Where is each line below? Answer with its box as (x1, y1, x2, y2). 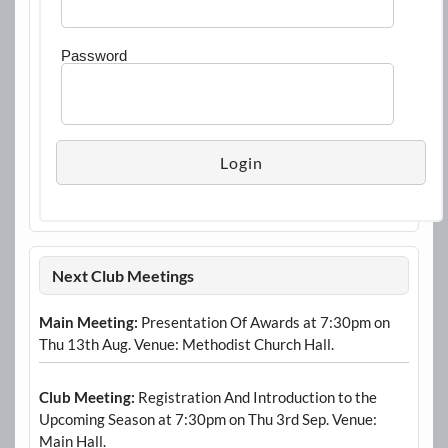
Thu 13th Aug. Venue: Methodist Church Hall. (38, 334, 334, 353)
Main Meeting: (38, 312, 138, 331)
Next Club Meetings (52, 265, 195, 285)
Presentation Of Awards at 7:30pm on (137, 312, 390, 331)
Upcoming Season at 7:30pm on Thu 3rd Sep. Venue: (38, 409, 377, 428)
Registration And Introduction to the (134, 387, 377, 406)
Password (60, 47, 127, 65)
